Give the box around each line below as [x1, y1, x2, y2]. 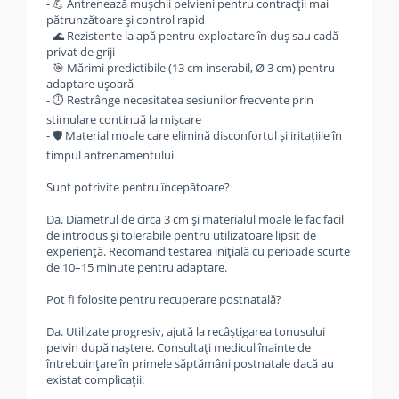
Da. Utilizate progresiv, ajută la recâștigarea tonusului [46, 323, 325, 339]
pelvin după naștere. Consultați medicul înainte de [46, 339, 311, 355]
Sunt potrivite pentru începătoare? [46, 179, 230, 195]
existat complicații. [46, 371, 144, 387]
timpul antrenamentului [46, 147, 174, 163]
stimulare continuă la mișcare [46, 111, 201, 127]
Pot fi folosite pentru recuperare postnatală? [46, 291, 281, 307]
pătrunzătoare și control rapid [46, 12, 205, 28]
